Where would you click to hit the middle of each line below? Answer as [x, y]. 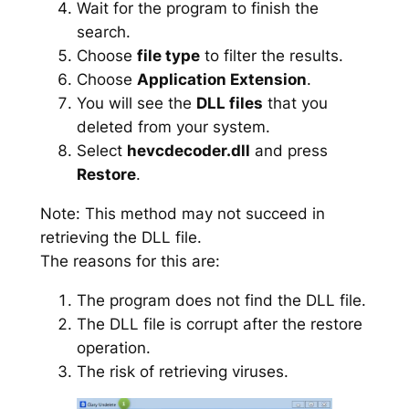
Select [101, 150]
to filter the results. [271, 55]
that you [295, 103]
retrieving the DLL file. [121, 237]
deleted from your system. [173, 126]
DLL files [229, 103]
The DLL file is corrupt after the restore [219, 324]
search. [103, 31]
